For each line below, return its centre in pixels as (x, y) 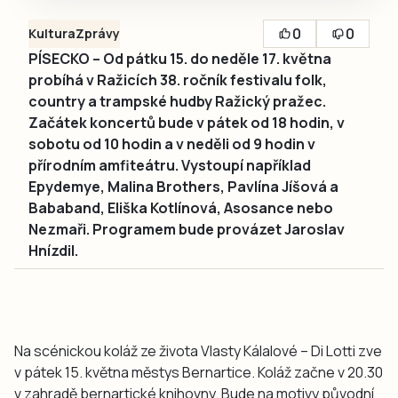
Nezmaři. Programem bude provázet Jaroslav (187, 230)
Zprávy (98, 34)
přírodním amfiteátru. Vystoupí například (170, 166)
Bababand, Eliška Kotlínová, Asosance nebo (181, 208)
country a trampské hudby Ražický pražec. (177, 102)
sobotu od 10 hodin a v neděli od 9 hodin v (172, 144)
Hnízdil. (53, 251)
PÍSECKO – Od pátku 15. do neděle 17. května (180, 59)
